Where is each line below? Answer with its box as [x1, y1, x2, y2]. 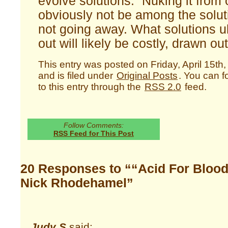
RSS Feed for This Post [53, 129, 134, 137]
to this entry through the [38, 81, 144, 92]
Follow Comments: [64, 121, 124, 129]
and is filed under [38, 70, 116, 81]
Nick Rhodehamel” [20, 176, 133, 190]
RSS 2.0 [145, 81, 181, 92]
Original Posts [117, 70, 178, 81]
